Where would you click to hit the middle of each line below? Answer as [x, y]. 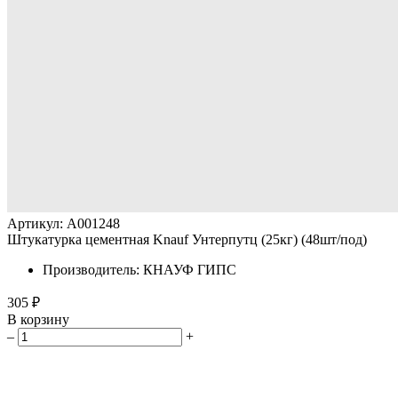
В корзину [38, 319]
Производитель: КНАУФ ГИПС [139, 270]
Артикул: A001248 [64, 223]
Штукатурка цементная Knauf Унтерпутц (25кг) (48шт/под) [187, 239]
